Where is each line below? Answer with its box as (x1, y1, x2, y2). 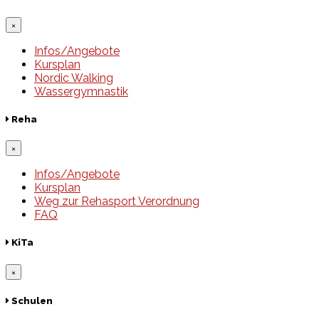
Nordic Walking (34, 70, 113, 85)
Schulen (9, 295, 53, 306)
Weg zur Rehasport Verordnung (34, 194, 199, 209)
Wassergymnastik (34, 84, 128, 98)
